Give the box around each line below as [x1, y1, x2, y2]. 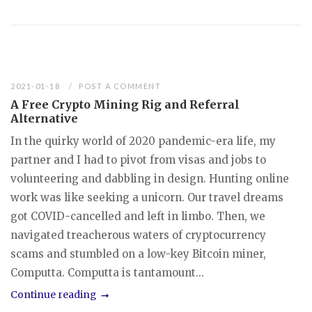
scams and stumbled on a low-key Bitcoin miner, [10, 247, 266, 260]
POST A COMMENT [79, 81, 162, 91]
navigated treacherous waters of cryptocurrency [10, 228, 266, 242]
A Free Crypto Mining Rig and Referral [10, 97, 240, 111]
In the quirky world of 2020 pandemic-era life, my [10, 134, 276, 148]
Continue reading [10, 288, 96, 301]
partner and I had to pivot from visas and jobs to [10, 153, 266, 166]
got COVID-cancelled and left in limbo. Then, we [10, 209, 265, 223]
